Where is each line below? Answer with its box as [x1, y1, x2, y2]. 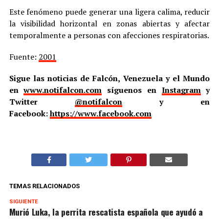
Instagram [161, 84, 201, 95]
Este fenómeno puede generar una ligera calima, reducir [9, 6, 210, 17]
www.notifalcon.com [23, 84, 102, 95]
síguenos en [102, 84, 162, 95]
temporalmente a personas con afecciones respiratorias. [9, 29, 209, 41]
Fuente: [9, 51, 39, 62]
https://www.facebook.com [49, 108, 152, 119]
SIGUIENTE [9, 198, 38, 205]
